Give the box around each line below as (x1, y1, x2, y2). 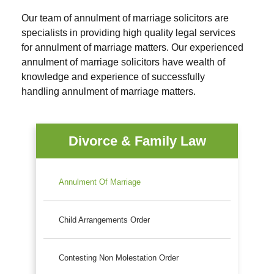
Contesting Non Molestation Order (59, 253, 179, 263)
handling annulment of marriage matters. (21, 86, 196, 97)
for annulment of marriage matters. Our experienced (21, 42, 243, 53)
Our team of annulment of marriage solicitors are (21, 13, 229, 24)
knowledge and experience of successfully (21, 72, 205, 83)
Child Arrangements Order (59, 215, 150, 225)
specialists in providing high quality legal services (21, 28, 235, 39)
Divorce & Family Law (68, 133, 206, 149)
